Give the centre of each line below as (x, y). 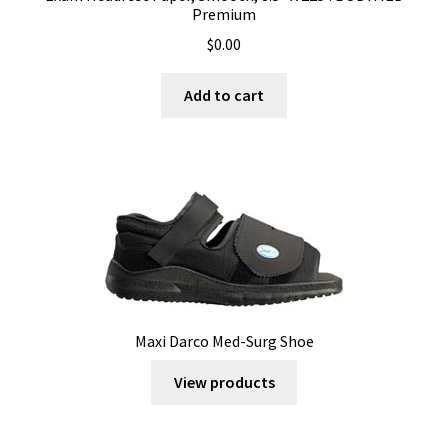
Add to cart (224, 95)
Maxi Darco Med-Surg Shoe (224, 341)
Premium (224, 13)
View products (224, 381)
